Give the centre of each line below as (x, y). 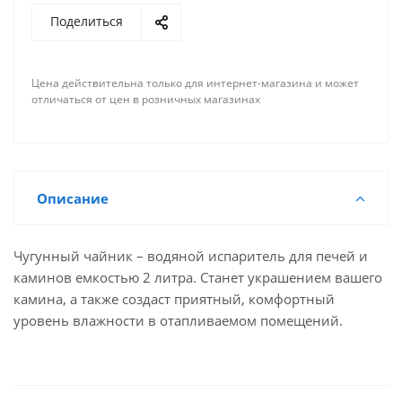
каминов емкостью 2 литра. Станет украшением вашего (198, 277)
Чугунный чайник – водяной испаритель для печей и (191, 256)
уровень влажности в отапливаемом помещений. (178, 320)
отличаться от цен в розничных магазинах (146, 99)
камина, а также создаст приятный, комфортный (174, 299)
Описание (73, 198)
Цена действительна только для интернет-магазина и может (195, 83)
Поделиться (87, 21)
